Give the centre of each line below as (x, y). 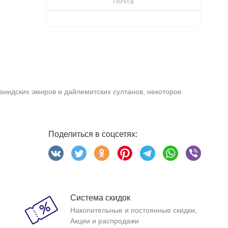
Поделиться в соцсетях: (93, 134)
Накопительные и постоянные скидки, (133, 210)
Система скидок (100, 198)
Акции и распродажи (104, 221)
